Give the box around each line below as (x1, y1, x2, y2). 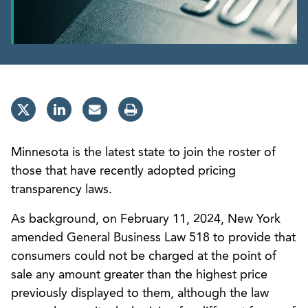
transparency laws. (11, 183, 112, 196)
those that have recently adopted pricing (11, 164, 236, 177)
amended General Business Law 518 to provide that (11, 231, 296, 244)
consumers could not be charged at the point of (11, 250, 276, 263)
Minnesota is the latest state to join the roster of (11, 146, 276, 159)
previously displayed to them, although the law (11, 287, 269, 300)
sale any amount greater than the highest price (11, 268, 267, 281)
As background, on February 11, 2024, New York (11, 212, 280, 225)
